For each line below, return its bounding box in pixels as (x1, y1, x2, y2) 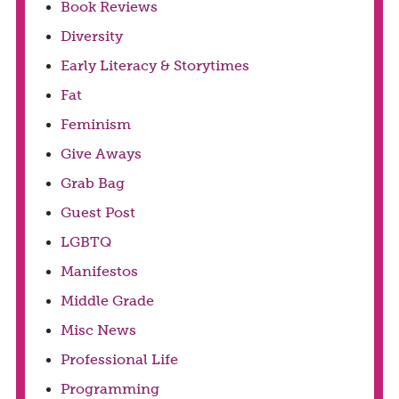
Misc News (60, 322, 136, 338)
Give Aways (60, 146, 142, 162)
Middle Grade (60, 293, 154, 309)
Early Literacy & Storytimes (60, 58, 249, 74)
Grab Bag (60, 175, 125, 191)
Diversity (60, 28, 123, 45)
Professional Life (60, 352, 178, 368)
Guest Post (60, 205, 135, 221)
